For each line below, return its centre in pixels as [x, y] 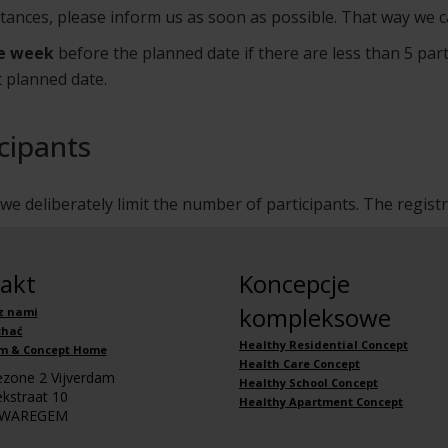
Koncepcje [294, 284]
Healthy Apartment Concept [321, 402]
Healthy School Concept [308, 383]
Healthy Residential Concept [323, 345]
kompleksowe [315, 318]
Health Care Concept [299, 364]
